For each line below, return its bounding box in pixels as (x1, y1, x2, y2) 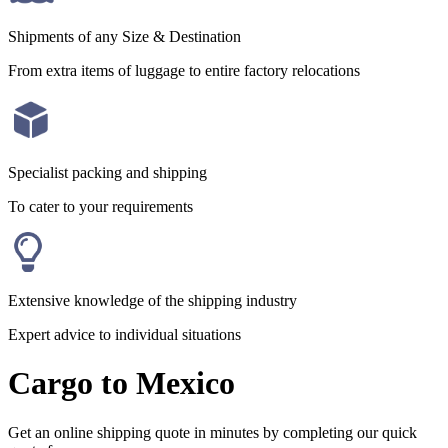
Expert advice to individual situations (8, 326, 241, 343)
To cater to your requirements (8, 198, 193, 215)
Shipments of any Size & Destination (8, 28, 241, 45)
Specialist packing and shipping (8, 164, 207, 181)
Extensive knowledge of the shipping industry (8, 292, 297, 309)
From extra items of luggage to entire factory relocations (8, 62, 360, 79)
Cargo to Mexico (8, 365, 235, 402)
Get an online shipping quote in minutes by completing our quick (8, 423, 417, 441)
